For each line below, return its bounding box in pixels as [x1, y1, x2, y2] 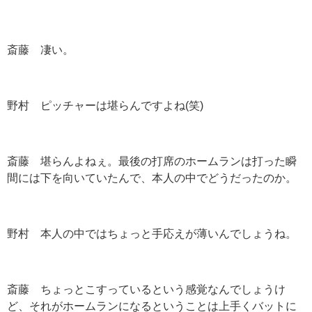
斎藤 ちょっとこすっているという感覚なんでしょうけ [7, 283, 286, 295]
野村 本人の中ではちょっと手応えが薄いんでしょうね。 [7, 228, 297, 240]
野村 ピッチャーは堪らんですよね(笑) [7, 100, 203, 111]
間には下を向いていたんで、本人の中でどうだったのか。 [7, 172, 297, 184]
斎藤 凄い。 [7, 44, 74, 56]
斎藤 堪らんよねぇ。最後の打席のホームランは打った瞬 [7, 155, 297, 167]
